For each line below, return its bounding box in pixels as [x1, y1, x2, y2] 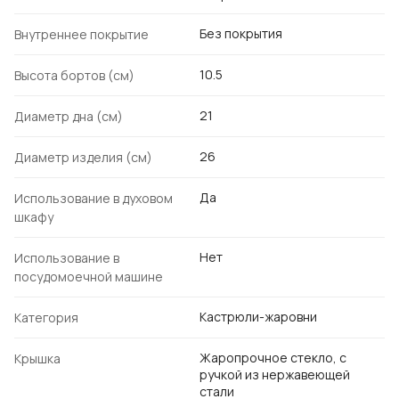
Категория [14, 309, 78, 327]
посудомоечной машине [14, 268, 163, 286]
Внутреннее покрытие [14, 26, 149, 44]
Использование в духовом [14, 190, 173, 208]
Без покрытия [199, 25, 282, 43]
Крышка [14, 350, 61, 368]
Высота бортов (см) [14, 67, 134, 85]
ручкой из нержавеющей [199, 366, 350, 384]
